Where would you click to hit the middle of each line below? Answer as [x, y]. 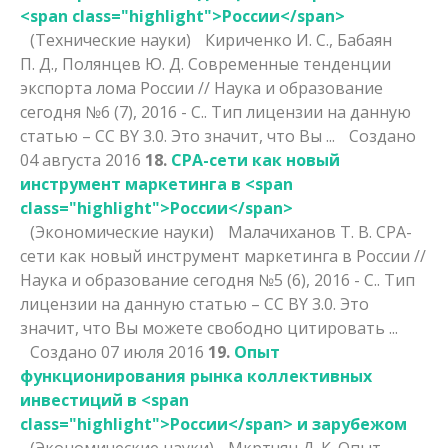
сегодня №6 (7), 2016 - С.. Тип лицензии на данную [215, 111]
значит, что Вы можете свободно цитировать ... [209, 327]
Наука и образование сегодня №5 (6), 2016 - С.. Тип [217, 279]
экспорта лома [80, 87]
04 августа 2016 [82, 159]
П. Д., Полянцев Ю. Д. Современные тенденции [205, 63]
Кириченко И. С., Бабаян [298, 39]
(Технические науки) [112, 39]
